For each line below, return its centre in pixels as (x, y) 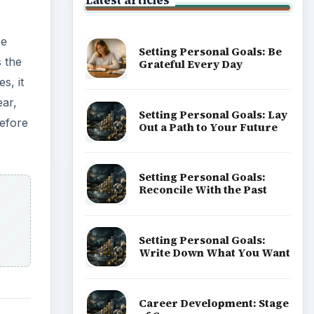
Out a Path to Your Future (208, 127)
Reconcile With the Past (203, 190)
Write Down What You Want (214, 253)
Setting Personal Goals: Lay (213, 114)
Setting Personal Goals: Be (210, 51)
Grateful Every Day (190, 64)
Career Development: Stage (213, 303)
